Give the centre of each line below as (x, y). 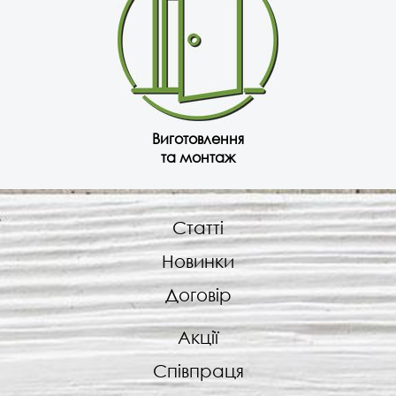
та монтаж (198, 157)
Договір (198, 295)
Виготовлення (198, 139)
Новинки (198, 262)
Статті (198, 228)
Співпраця (198, 371)
